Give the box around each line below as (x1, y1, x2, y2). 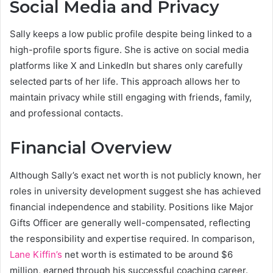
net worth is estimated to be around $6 (62, 248, 233, 260)
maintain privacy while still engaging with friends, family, (10, 91, 252, 104)
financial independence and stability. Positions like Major (10, 200, 253, 213)
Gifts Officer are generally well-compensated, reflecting (10, 216, 250, 229)
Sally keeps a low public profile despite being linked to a (10, 28, 252, 40)
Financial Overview (10, 138, 172, 158)
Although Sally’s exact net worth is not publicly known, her (10, 169, 261, 181)
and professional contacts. (10, 107, 123, 119)
